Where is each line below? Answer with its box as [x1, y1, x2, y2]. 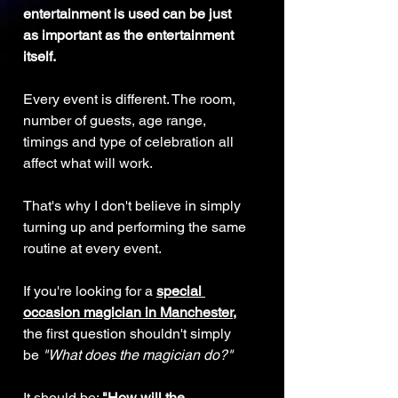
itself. [23, 48, 56, 66]
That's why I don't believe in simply [23, 197, 244, 215]
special [156, 283, 205, 300]
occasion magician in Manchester [23, 304, 233, 322]
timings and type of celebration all [23, 133, 237, 151]
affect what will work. [23, 155, 153, 172]
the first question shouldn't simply [23, 325, 235, 343]
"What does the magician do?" [43, 346, 233, 364]
